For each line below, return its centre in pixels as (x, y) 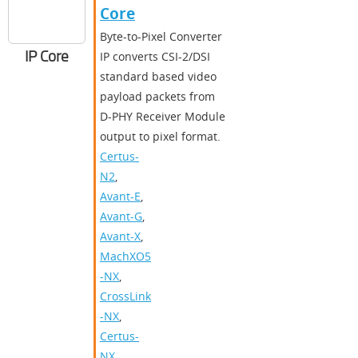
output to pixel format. (160, 137)
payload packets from (157, 97)
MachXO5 (125, 257)
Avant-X (120, 237)
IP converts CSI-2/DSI (155, 57)
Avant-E (120, 197)
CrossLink (125, 296)
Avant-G (121, 217)
